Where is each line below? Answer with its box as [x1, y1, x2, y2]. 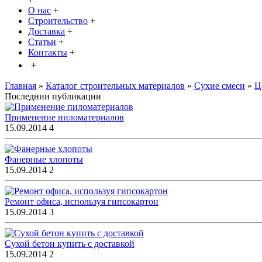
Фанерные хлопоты [5, 154, 83, 165]
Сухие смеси [194, 81, 245, 91]
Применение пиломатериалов [5, 112, 124, 123]
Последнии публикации [5, 91, 101, 102]
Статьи [28, 37, 56, 47]
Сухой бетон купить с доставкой [5, 239, 135, 249]
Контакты [28, 47, 67, 58]
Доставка [28, 26, 65, 37]
